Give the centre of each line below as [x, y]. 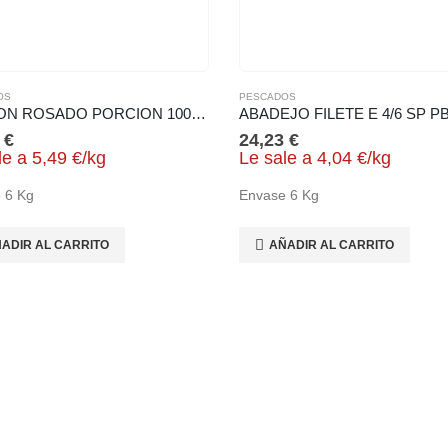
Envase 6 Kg [279, 194]
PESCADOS [267, 96]
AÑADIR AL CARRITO [331, 244]
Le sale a [275, 157]
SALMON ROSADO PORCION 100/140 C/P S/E [198, 113]
